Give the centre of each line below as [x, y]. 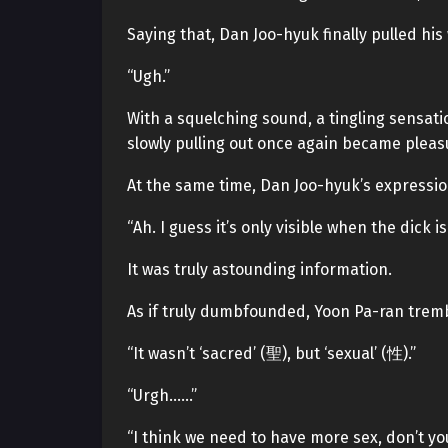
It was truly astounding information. [259, 269]
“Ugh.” [148, 76]
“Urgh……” [162, 395]
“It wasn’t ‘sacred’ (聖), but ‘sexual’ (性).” [271, 353]
